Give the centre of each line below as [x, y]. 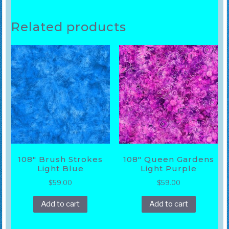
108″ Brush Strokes [61, 159]
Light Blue [60, 169]
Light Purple [168, 169]
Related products [68, 27]
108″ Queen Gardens [168, 159]
